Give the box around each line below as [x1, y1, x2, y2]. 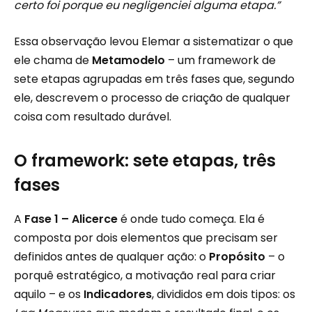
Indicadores [84, 286, 152, 303]
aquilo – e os [14, 286, 84, 303]
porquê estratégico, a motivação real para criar [14, 267, 276, 284]
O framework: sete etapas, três [14, 149, 276, 173]
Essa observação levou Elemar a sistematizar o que [14, 33, 293, 49]
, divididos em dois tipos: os [152, 286, 295, 303]
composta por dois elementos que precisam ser [14, 230, 278, 247]
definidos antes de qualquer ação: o [14, 249, 209, 265]
